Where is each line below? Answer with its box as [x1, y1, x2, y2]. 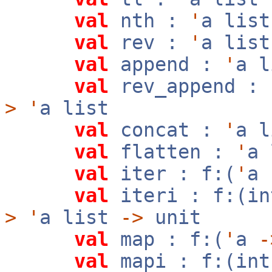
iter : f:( [109, 163, 236, 185]
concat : [109, 119, 224, 141]
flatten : [109, 141, 236, 163]
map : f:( [109, 228, 224, 250]
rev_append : [109, 75, 270, 97]
